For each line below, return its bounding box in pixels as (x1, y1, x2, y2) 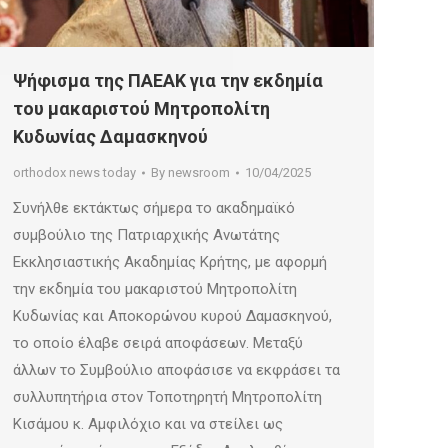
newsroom (168, 165, 230, 181)
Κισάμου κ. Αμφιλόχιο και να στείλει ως (13, 415, 283, 434)
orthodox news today (13, 165, 136, 181)
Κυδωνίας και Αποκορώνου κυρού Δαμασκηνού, (13, 307, 332, 326)
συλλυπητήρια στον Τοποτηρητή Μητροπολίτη (13, 388, 322, 407)
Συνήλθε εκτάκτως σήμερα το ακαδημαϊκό (13, 199, 295, 218)
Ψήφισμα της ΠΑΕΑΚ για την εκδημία (13, 70, 323, 92)
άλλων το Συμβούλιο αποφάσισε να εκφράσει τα (13, 361, 340, 380)
